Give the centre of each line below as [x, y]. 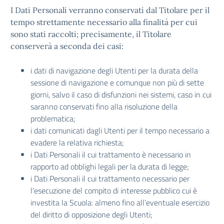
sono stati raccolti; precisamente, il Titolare [91, 34]
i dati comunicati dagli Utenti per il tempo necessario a [120, 130]
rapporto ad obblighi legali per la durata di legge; [110, 166]
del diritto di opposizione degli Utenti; [92, 214]
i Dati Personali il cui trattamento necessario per [110, 178]
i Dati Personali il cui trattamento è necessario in [111, 154]
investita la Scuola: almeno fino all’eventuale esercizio [120, 202]
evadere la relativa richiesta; [77, 142]
